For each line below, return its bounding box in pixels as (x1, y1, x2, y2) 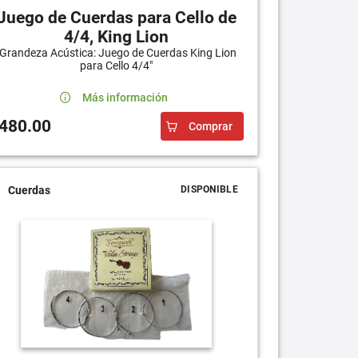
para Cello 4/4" (80, 59, 153, 73)
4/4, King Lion (64, 27, 169, 47)
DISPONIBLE (180, 184, 238, 196)
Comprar (188, 120, 233, 133)
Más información (82, 91, 168, 105)
